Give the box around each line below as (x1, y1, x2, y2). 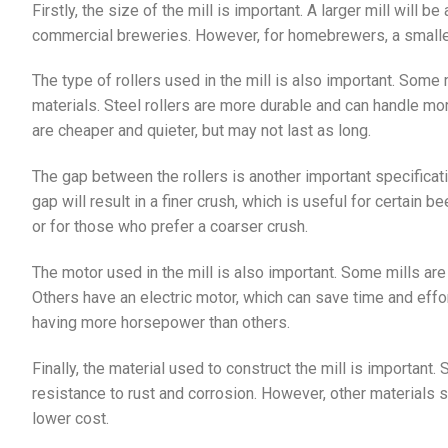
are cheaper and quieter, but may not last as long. (32, 121, 371, 141)
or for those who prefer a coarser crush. (32, 217, 308, 237)
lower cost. (32, 408, 109, 428)
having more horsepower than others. (32, 312, 290, 332)
